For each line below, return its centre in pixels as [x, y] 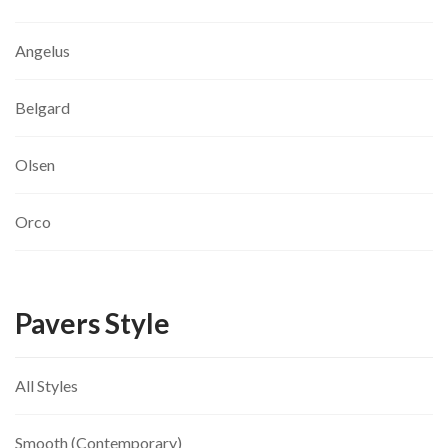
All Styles [46, 386]
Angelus [42, 51]
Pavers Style [92, 323]
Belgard [42, 108]
